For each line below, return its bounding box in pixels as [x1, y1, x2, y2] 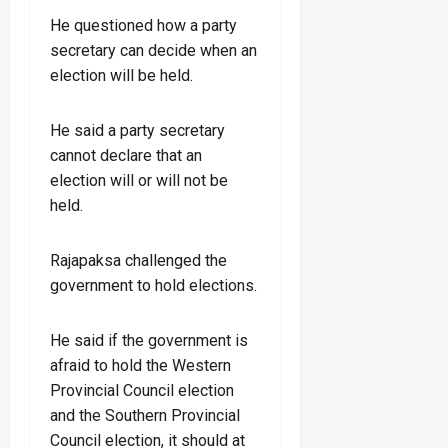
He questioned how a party [50, 15, 237, 35]
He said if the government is [50, 330, 248, 350]
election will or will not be [50, 170, 228, 190]
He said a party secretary [50, 120, 225, 140]
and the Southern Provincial [50, 405, 240, 425]
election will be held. [50, 65, 193, 85]
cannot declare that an [50, 145, 202, 165]
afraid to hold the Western [50, 355, 231, 375]
